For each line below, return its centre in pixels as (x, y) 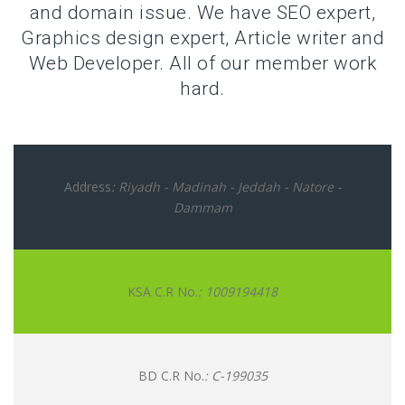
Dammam (202, 207)
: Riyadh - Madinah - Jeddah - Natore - (226, 187)
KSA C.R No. (163, 292)
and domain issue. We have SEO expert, (202, 13)
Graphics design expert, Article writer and (202, 38)
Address (87, 187)
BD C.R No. (171, 376)
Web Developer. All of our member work (202, 63)
